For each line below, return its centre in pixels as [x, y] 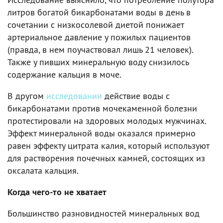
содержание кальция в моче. [64, 75]
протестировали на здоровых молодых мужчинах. [107, 121]
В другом [27, 96]
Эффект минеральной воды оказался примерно [102, 133]
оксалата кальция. [43, 171]
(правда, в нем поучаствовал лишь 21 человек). [100, 50]
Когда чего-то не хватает [57, 192]
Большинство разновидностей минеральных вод [104, 214]
